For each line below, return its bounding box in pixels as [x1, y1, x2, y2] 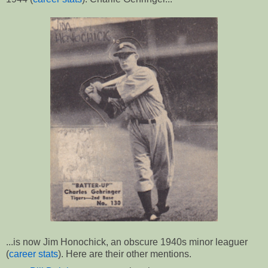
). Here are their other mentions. [58, 248, 191, 259]
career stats [9, 248, 58, 259]
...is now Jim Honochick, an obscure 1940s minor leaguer [6, 236, 248, 247]
